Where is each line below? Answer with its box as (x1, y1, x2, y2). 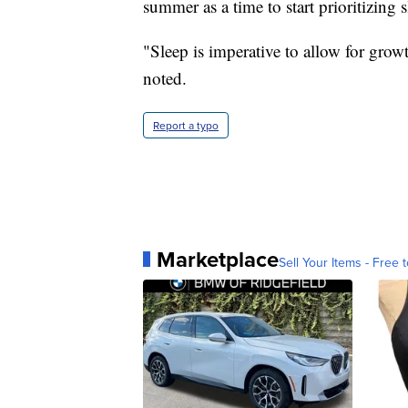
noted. (143, 66, 187, 89)
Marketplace (157, 242, 279, 275)
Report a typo (153, 117, 219, 133)
